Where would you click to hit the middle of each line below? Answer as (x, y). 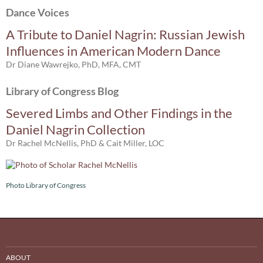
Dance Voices (38, 12)
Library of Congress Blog (62, 91)
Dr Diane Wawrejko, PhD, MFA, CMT (73, 64)
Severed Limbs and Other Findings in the (119, 113)
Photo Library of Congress (46, 186)
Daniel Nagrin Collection (75, 129)
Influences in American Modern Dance (113, 51)
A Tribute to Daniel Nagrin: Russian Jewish (125, 34)
